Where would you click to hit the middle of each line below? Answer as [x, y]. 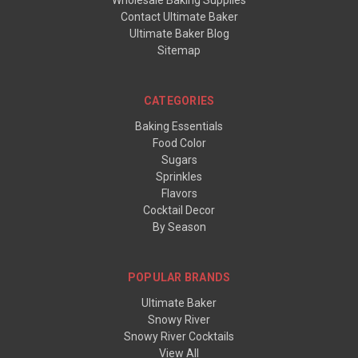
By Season [179, 227]
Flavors [179, 194]
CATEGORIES [179, 101]
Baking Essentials [179, 127]
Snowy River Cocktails [179, 337]
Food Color [179, 143]
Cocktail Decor [179, 211]
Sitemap [179, 51]
